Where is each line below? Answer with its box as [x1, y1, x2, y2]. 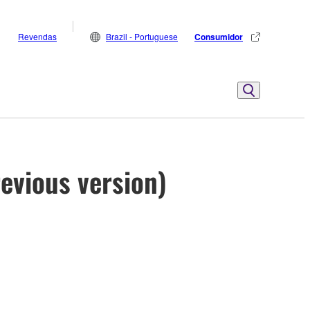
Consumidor [194, 30, 243, 43]
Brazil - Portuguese [106, 30, 178, 42]
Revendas [18, 30, 57, 42]
